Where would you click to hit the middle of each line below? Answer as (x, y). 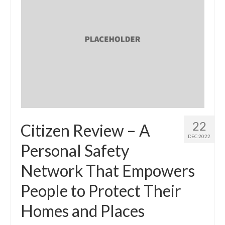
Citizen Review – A (85, 130)
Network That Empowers (108, 170)
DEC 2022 (199, 136)
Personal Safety (75, 150)
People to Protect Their (101, 190)
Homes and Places (83, 210)
